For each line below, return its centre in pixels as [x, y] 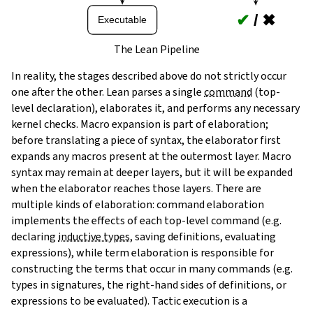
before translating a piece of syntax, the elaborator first [146, 140]
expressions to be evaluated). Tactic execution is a [129, 300]
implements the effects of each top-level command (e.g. [146, 220]
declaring [35, 236]
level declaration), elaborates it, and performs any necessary [155, 108]
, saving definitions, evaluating [203, 236]
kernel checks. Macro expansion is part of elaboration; [140, 124]
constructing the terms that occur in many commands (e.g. [152, 268]
